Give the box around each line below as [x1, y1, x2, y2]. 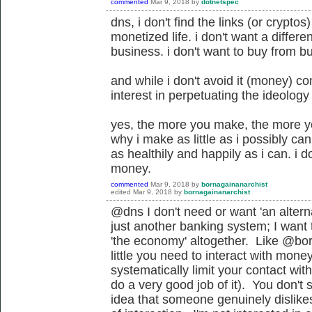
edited [111, 188, 131, 196]
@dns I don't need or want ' [111, 205, 262, 219]
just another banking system [111, 219, 267, 233]
